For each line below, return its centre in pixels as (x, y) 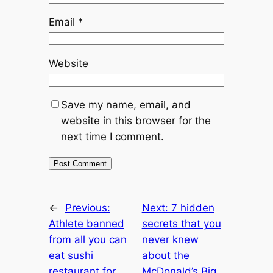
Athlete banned (86, 223)
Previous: (87, 207)
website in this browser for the (136, 121)
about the (165, 255)
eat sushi (71, 255)
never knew (170, 239)
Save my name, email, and (126, 105)
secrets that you (181, 223)
